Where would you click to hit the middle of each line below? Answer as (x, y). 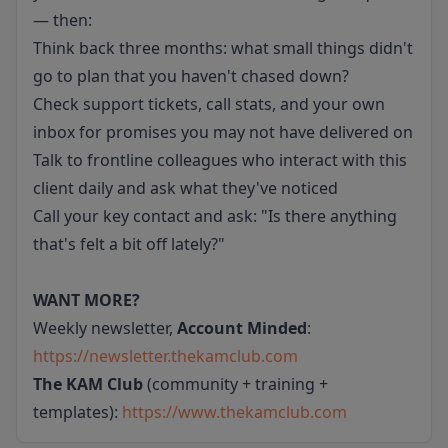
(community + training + (235, 384)
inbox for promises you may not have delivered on (223, 132)
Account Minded (242, 328)
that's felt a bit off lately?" (129, 244)
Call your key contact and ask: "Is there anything (215, 216)
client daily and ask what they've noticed (185, 188)
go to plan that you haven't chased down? (191, 76)
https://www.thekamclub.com (234, 412)
